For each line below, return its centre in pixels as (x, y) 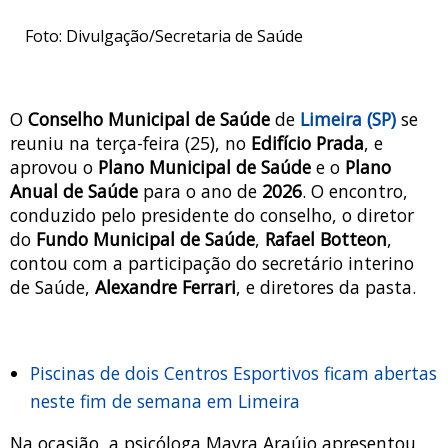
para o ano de (202, 191)
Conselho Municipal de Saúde (149, 119)
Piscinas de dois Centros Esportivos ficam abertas (233, 373)
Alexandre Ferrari (165, 287)
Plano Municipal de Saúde (204, 167)
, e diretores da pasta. (326, 287)
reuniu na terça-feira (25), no (130, 143)
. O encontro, (355, 191)
